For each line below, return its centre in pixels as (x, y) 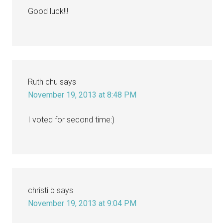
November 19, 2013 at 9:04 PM (82, 203)
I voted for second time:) (71, 119)
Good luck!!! (48, 11)
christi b (42, 190)
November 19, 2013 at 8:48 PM (82, 95)
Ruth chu (43, 82)
